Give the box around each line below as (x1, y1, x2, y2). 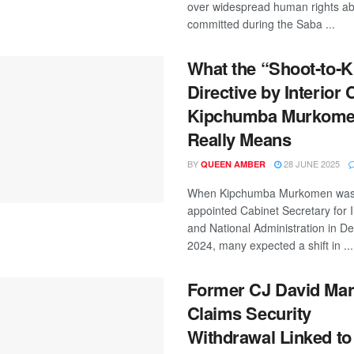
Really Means (186, 126, 292, 152)
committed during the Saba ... (186, 16, 335, 32)
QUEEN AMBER (200, 158, 265, 170)
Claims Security (186, 300, 311, 326)
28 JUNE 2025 (281, 157, 340, 170)
